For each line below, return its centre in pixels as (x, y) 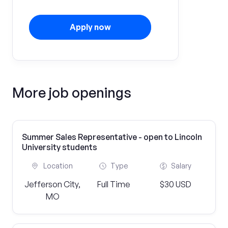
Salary (181, 166)
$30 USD (175, 184)
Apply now (90, 27)
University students (60, 147)
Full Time (114, 184)
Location (58, 166)
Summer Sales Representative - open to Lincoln (112, 137)
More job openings (72, 92)
